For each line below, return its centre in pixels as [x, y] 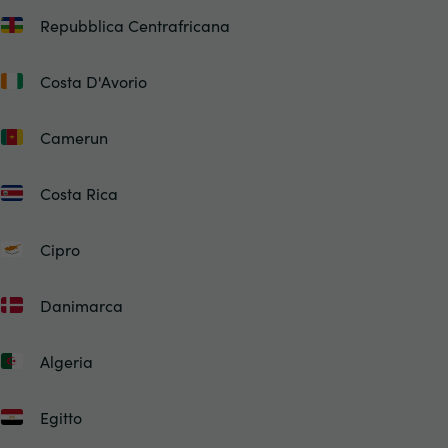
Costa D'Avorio [93, 81]
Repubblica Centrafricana [134, 25]
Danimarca [81, 305]
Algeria [66, 361]
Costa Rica [78, 193]
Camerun [73, 137]
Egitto [60, 417]
